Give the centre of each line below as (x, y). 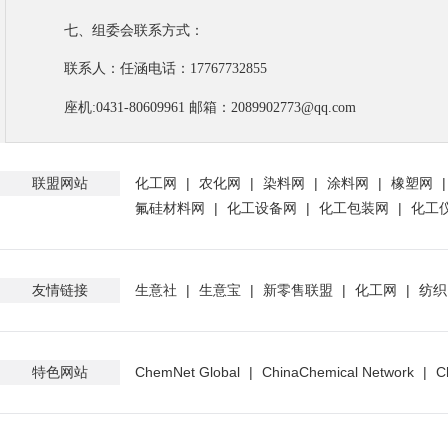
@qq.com (328, 107)
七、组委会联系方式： (134, 30)
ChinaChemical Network (338, 372)
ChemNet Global (187, 372)
